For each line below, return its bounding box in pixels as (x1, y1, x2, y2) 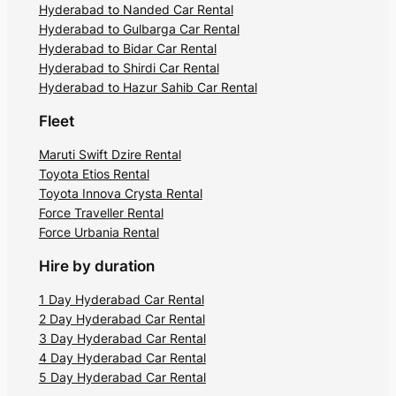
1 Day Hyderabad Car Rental (38, 291, 204, 307)
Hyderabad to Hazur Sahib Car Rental (38, 80, 257, 95)
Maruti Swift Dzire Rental (38, 146, 181, 162)
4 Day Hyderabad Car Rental (38, 349, 206, 365)
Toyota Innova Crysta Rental (38, 185, 202, 201)
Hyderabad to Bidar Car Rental (38, 41, 217, 57)
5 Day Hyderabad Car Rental (38, 369, 206, 385)
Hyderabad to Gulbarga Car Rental (38, 21, 240, 37)
